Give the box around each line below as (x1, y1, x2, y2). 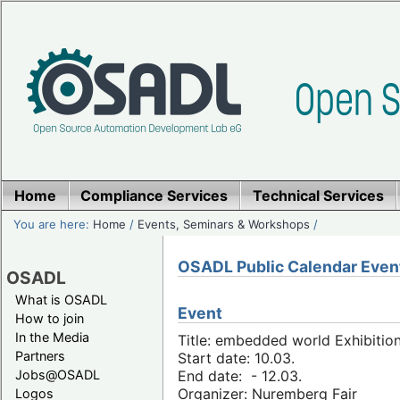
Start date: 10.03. (178, 349, 295, 368)
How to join (15, 310, 84, 326)
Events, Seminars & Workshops (137, 216, 311, 231)
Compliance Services (80, 187, 229, 204)
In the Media (15, 329, 89, 345)
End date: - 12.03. (178, 367, 302, 386)
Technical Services (252, 187, 384, 204)
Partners (15, 347, 65, 363)
